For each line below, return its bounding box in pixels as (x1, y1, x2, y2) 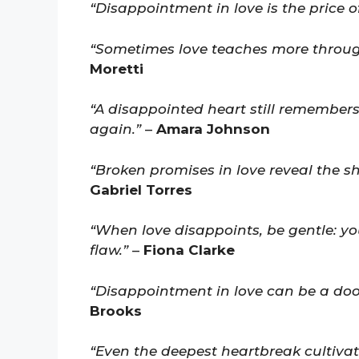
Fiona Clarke (143, 242, 235, 259)
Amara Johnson (156, 121, 270, 138)
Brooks (90, 302, 142, 319)
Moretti (90, 60, 143, 77)
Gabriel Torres (90, 181, 192, 198)
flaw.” (90, 242, 128, 259)
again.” (90, 121, 141, 138)
